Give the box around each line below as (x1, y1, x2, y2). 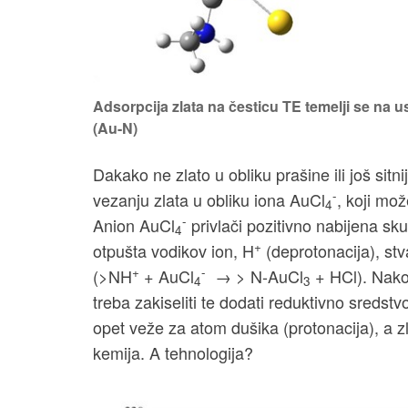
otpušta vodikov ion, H (93, 238, 254, 262)
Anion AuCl (93, 212, 175, 237)
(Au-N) (93, 117, 138, 138)
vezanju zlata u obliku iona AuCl (93, 187, 325, 211)
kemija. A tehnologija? (93, 340, 253, 364)
